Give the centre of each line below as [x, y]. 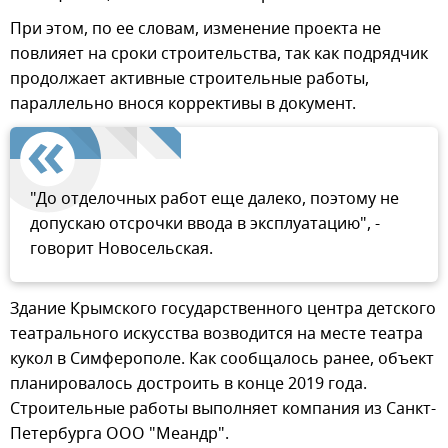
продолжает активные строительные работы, [189, 79]
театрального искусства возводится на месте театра [216, 334]
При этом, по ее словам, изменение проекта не [195, 29]
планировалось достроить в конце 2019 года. [188, 384]
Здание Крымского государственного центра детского [223, 309]
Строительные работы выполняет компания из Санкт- [223, 409]
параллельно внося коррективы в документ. [183, 104]
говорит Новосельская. [121, 249]
